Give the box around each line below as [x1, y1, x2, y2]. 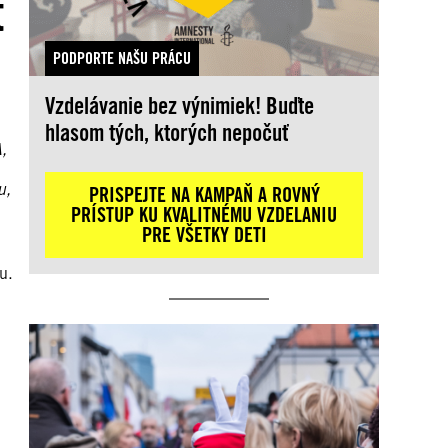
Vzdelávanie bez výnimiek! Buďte [45, 92, 315, 120]
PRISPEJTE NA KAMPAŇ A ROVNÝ [88, 182, 320, 208]
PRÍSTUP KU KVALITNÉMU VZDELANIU [71, 202, 338, 228]
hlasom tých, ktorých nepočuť [45, 119, 289, 147]
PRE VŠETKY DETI [141, 222, 267, 248]
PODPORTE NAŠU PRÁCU [53, 49, 192, 69]
